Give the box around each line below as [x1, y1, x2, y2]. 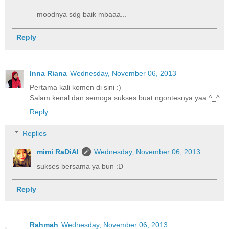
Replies [22, 129, 47, 138]
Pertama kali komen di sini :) [30, 83, 121, 92]
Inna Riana [30, 69, 67, 78]
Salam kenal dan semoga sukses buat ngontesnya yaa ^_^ [30, 94, 220, 102]
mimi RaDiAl [37, 147, 79, 156]
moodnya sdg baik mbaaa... [37, 10, 127, 19]
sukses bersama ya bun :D [37, 162, 124, 170]
